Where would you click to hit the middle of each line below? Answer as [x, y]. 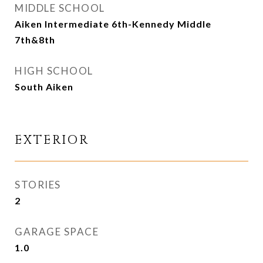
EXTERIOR [52, 140]
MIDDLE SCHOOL [60, 8]
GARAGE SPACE [57, 232]
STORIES [38, 185]
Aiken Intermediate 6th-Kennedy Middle [113, 24]
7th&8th [35, 40]
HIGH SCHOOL [54, 71]
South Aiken [44, 87]
